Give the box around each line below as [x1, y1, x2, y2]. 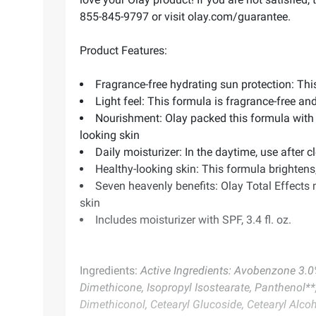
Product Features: [80, 44, 167, 58]
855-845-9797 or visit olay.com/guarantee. [80, 10, 291, 24]
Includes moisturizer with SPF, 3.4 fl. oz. [95, 213, 291, 227]
